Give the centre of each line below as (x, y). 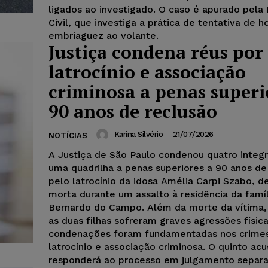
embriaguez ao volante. (103, 35)
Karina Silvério (138, 134)
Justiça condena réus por (156, 52)
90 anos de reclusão (133, 111)
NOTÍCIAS (68, 135)
